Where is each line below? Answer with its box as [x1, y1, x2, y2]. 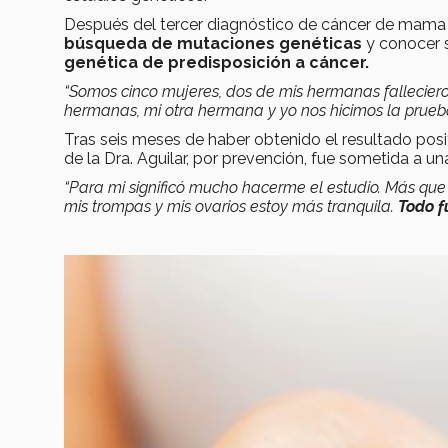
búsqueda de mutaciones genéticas [64, 33, 362, 53]
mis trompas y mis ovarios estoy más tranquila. [64, 196, 398, 216]
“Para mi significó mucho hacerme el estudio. [64, 177, 381, 197]
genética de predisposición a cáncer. [64, 52, 369, 72]
